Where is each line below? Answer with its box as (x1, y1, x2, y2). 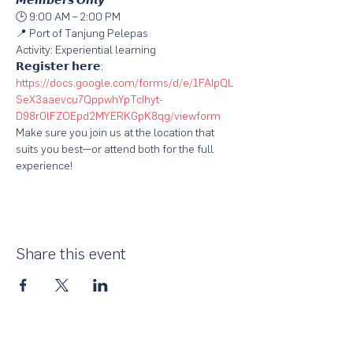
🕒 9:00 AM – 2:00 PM (16, 10, 121, 24)
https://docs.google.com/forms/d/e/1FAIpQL (16, 76, 234, 90)
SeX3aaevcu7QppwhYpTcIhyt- (16, 93, 163, 106)
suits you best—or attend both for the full (16, 143, 216, 156)
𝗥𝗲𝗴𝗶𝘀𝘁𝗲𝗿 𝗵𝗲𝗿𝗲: (16, 60, 106, 73)
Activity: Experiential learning (16, 43, 156, 57)
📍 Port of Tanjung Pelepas (16, 27, 148, 40)
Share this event (16, 244, 126, 263)
